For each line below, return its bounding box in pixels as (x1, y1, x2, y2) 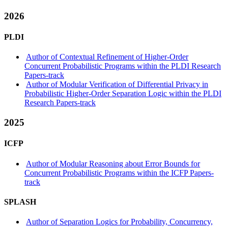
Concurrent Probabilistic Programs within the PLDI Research (24, 62, 221, 71)
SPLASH (4, 197, 36, 206)
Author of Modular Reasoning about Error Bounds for (26, 159, 201, 168)
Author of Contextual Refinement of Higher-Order (26, 52, 189, 62)
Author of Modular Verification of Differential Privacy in (26, 80, 209, 89)
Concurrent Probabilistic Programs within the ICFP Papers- (24, 168, 214, 177)
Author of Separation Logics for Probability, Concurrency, (26, 217, 213, 226)
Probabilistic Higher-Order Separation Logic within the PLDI (24, 89, 221, 98)
